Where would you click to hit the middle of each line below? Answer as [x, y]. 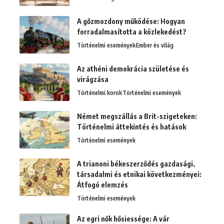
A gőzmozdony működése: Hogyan [131, 21]
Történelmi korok [99, 93]
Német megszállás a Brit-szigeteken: [137, 116]
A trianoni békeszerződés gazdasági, [136, 164]
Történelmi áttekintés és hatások [131, 127]
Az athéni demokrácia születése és [133, 69]
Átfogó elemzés [102, 185]
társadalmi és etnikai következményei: [139, 174]
